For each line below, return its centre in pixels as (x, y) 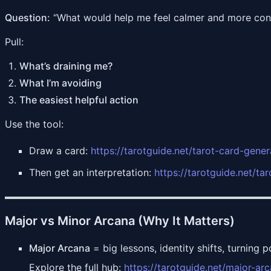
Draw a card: (60, 150)
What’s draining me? (66, 66)
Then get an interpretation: (92, 172)
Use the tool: (34, 124)
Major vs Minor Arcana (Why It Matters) (120, 220)
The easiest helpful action (79, 100)
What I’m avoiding (60, 83)
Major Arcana (60, 248)
